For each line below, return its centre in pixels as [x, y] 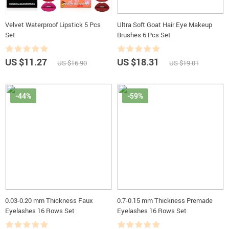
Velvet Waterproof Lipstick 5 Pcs [53, 25]
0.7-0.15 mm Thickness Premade [165, 200]
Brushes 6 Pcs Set [144, 35]
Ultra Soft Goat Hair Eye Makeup [165, 25]
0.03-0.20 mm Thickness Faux [49, 200]
